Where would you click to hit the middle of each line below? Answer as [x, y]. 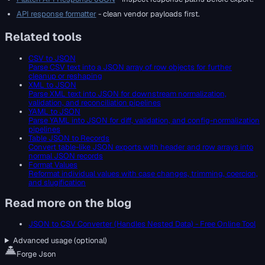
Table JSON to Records [69, 138]
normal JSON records [66, 156]
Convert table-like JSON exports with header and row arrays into [141, 147]
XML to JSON [52, 85]
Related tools [43, 37]
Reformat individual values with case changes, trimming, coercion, [143, 173]
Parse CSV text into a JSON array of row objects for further [130, 67]
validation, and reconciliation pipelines [95, 102]
